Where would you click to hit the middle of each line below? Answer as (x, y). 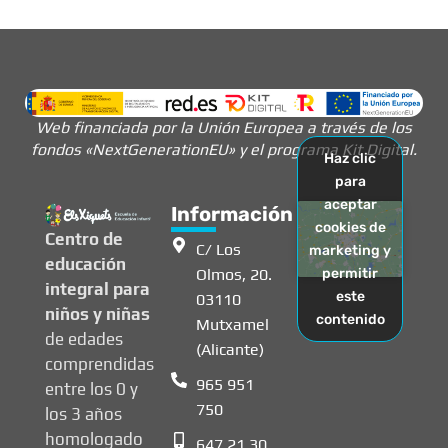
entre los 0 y (91, 389)
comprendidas (99, 364)
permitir (350, 274)
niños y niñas (97, 314)
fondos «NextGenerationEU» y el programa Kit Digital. (224, 150)
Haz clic (350, 159)
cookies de (350, 228)
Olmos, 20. (234, 275)
